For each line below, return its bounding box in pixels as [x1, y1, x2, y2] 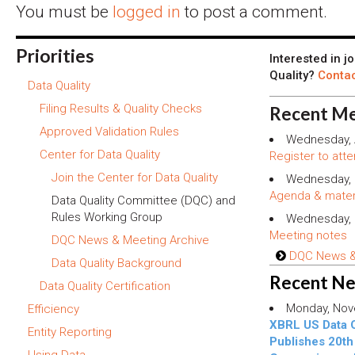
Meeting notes [269, 227, 347, 242]
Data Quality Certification [40, 278, 170, 293]
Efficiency [28, 301, 79, 316]
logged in [113, 2, 181, 22]
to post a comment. [181, 2, 327, 22]
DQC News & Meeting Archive [52, 232, 209, 247]
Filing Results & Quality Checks [40, 101, 202, 116]
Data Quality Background [52, 255, 181, 270]
